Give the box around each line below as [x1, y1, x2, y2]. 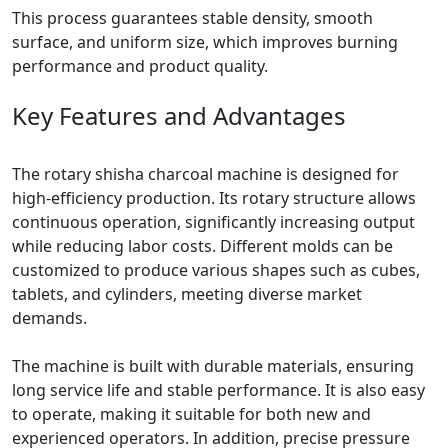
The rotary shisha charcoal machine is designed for [12, 162, 399, 185]
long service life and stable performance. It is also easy [12, 378, 425, 401]
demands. [12, 306, 87, 329]
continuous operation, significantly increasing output [12, 210, 415, 233]
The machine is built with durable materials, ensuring [12, 354, 414, 377]
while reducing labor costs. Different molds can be [12, 234, 393, 257]
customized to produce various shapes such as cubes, [12, 258, 420, 281]
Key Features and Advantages [12, 98, 346, 132]
